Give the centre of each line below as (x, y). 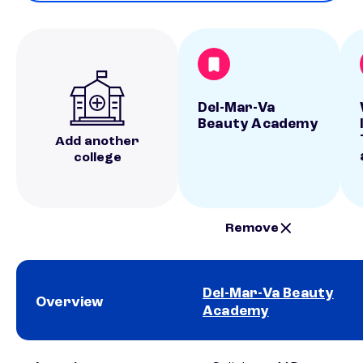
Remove (252, 228)
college (97, 158)
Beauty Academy (258, 124)
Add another (97, 142)
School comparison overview (72, 347)
